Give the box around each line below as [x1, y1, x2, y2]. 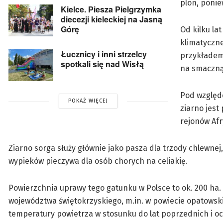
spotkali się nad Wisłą [61, 58, 144, 70]
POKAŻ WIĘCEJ [68, 98, 108, 105]
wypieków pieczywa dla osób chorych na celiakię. [8, 156, 188, 166]
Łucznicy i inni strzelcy [61, 48, 147, 60]
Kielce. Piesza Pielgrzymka [61, 3, 161, 15]
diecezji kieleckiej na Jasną [61, 13, 162, 25]
